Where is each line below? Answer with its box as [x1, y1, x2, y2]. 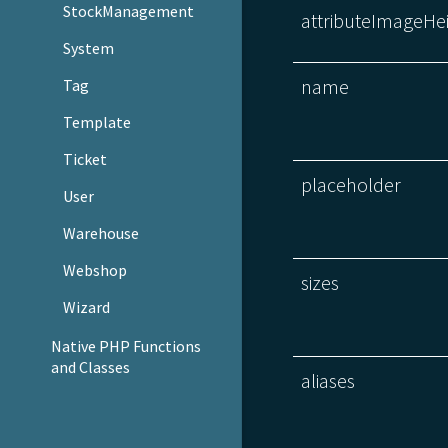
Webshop [63, 260, 128, 280]
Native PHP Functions [50, 336, 201, 356]
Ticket [63, 149, 108, 170]
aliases [301, 367, 356, 393]
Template [63, 112, 132, 133]
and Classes [50, 357, 130, 377]
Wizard [63, 296, 111, 317]
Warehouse [63, 223, 140, 244]
